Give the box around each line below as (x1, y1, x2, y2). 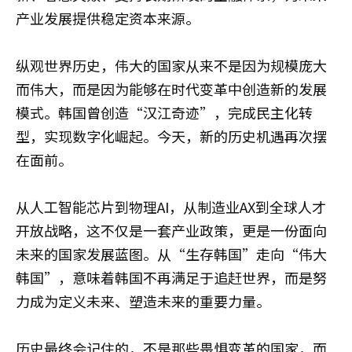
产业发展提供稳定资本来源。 (16, 8, 200, 29)
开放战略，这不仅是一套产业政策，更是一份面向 (16, 220, 327, 241)
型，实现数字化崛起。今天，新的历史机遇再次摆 (16, 126, 327, 147)
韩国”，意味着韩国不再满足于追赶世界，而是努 (16, 267, 327, 288)
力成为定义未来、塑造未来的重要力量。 (16, 291, 270, 312)
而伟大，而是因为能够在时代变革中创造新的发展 (16, 79, 327, 100)
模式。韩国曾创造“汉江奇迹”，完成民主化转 (16, 102, 313, 123)
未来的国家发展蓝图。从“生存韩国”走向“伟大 (16, 244, 327, 265)
